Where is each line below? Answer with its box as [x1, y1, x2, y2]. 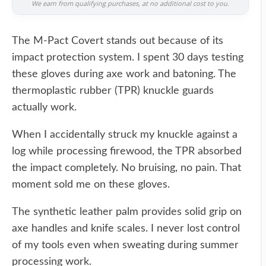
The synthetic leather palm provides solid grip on [12, 206, 242, 217]
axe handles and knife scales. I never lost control [12, 223, 240, 234]
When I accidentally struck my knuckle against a [12, 129, 237, 140]
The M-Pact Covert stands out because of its [12, 35, 223, 46]
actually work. [12, 102, 77, 113]
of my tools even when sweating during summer [12, 239, 239, 251]
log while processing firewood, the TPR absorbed [12, 145, 242, 157]
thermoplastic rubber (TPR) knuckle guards [12, 85, 214, 96]
